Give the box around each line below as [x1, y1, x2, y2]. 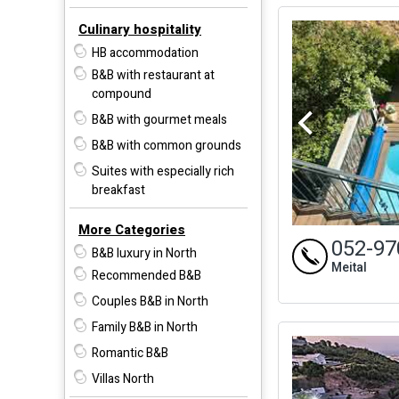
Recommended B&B [92, 265, 201, 285]
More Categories [78, 219, 185, 240]
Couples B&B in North [92, 291, 208, 311]
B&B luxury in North [92, 243, 197, 263]
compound [92, 84, 151, 103]
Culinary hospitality [78, 19, 201, 39]
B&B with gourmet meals [92, 110, 227, 129]
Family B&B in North [92, 317, 198, 337]
